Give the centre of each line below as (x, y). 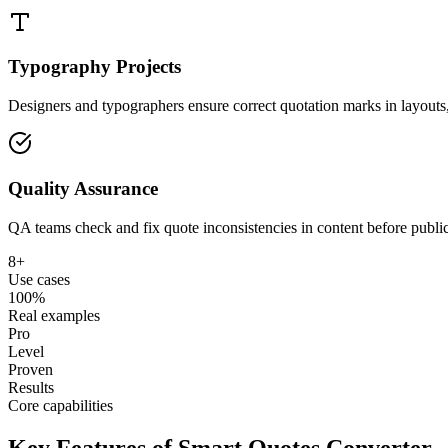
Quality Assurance (83, 188)
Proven (30, 369)
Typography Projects (94, 67)
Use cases (39, 279)
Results (31, 387)
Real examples (54, 315)
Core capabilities (60, 405)
